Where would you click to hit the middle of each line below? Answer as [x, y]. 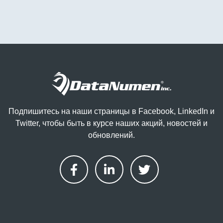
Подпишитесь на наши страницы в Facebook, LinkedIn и [111, 111]
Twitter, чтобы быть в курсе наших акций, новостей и [111, 123]
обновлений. [111, 135]
